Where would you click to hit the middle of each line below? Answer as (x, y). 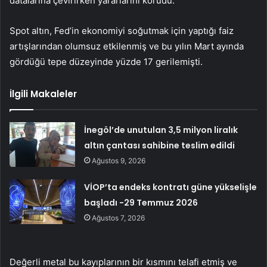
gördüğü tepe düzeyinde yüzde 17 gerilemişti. (106, 62)
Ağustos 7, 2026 (119, 218)
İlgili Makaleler (43, 94)
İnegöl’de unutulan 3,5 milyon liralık (161, 130)
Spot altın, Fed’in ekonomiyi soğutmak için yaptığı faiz (122, 31)
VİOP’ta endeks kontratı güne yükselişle (171, 187)
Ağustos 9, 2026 (119, 161)
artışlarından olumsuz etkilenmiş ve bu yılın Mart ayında (127, 46)
